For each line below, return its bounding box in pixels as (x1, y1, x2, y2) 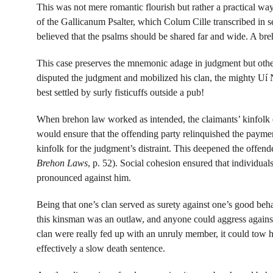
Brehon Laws (37, 158, 88, 168)
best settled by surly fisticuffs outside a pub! (37, 87, 204, 97)
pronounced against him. (37, 172, 131, 183)
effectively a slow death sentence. (37, 243, 165, 253)
